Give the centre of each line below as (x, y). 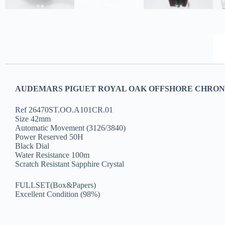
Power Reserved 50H (49, 137)
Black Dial (32, 146)
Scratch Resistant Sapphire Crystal (70, 164)
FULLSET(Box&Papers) (55, 185)
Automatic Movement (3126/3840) (70, 128)
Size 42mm (33, 119)
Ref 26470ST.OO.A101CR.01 (64, 110)
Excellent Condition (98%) (58, 194)
